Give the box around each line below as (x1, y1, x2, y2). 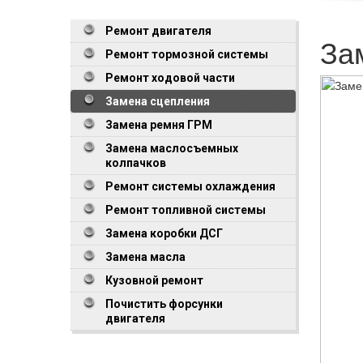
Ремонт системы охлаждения (105, 179, 275, 193)
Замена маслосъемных (105, 141, 238, 155)
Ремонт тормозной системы (105, 47, 268, 61)
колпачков (105, 156, 166, 169)
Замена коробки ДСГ (105, 226, 223, 240)
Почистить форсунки (105, 297, 223, 310)
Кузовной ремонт (105, 273, 203, 287)
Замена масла (105, 250, 186, 263)
